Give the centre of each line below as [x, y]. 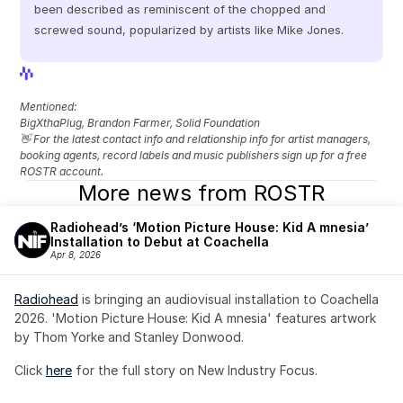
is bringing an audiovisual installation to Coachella [228, 299]
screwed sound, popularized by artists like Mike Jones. [189, 30]
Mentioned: [50, 107]
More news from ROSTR [201, 193]
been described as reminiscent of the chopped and [180, 9]
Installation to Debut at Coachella [160, 242]
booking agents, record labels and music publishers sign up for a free [194, 155]
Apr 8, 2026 [76, 255]
